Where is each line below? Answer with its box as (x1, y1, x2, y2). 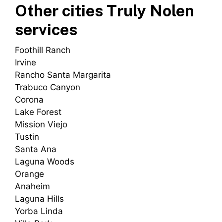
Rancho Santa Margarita (15, 70, 111, 80)
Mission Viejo (15, 119, 67, 130)
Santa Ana (15, 144, 56, 155)
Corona (15, 95, 44, 105)
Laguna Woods (15, 157, 74, 167)
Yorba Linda (15, 206, 63, 217)
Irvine (15, 57, 36, 68)
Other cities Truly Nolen (15, 1, 194, 20)
